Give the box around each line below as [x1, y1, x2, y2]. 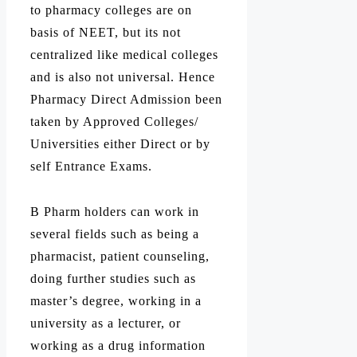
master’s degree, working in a [30, 293, 202, 308]
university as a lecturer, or [30, 316, 181, 330]
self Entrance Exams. [30, 159, 152, 174]
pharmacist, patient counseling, [30, 249, 210, 263]
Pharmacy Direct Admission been [30, 92, 222, 107]
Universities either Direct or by [30, 137, 210, 151]
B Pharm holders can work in [30, 204, 199, 218]
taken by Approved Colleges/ [30, 115, 198, 129]
